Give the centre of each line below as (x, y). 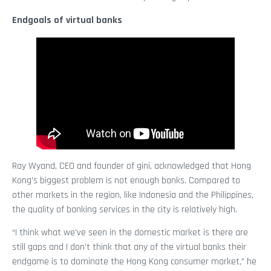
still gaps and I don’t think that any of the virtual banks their (129, 247)
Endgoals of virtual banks (67, 21)
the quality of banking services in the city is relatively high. (125, 209)
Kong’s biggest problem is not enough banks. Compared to (126, 180)
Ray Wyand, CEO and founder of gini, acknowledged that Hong (132, 166)
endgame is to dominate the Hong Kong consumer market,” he (134, 262)
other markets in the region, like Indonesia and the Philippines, (133, 195)
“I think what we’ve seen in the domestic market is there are (130, 233)
